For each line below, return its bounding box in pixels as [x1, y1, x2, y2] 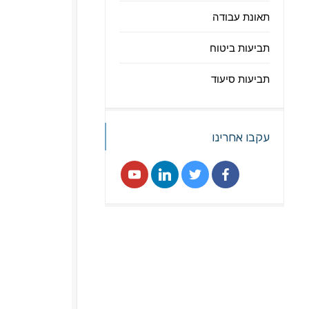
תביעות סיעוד [211, 72, 270, 85]
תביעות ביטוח [210, 41, 270, 54]
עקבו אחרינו [212, 130, 270, 144]
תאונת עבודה [212, 10, 270, 23]
